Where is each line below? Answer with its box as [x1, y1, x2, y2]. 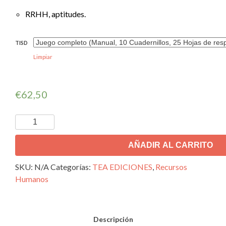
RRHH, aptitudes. [25, 9, 86, 19]
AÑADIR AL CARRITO [128, 140, 213, 149]
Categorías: [50, 161, 92, 172]
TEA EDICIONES [92, 161, 152, 172]
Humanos [15, 174, 48, 184]
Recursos [155, 161, 187, 172]
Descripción [93, 214, 133, 223]
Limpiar [33, 53, 52, 60]
